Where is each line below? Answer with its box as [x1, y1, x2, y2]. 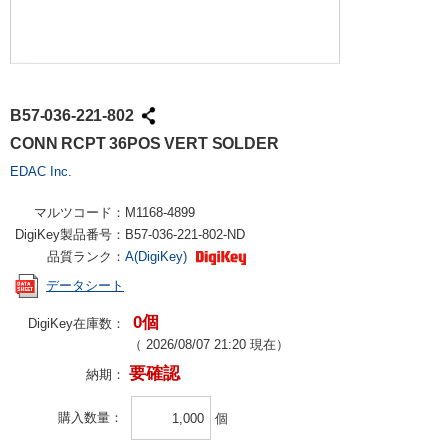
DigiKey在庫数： [28, 316, 125, 331]
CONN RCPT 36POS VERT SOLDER [10, 135, 279, 152]
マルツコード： [34, 205, 125, 220]
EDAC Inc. [10, 164, 72, 179]
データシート [46, 278, 124, 294]
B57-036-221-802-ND [125, 227, 245, 242]
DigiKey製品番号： [15, 227, 125, 242]
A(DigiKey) [125, 249, 191, 264]
